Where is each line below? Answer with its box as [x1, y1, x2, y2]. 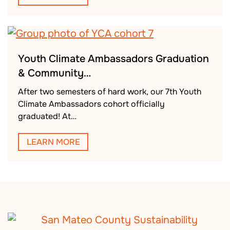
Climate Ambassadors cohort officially [18, 99, 165, 110]
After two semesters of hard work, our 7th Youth [18, 86, 201, 98]
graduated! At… [18, 111, 76, 122]
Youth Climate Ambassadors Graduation [18, 52, 209, 66]
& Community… [18, 67, 91, 80]
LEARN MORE [26, 136, 80, 147]
